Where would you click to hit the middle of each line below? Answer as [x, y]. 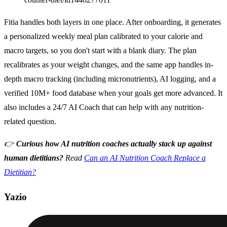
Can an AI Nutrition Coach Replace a [145, 158]
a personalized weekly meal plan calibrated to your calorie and [103, 36]
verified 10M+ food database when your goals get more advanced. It [113, 93]
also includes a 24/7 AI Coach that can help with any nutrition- [104, 107]
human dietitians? [34, 158]
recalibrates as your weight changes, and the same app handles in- [109, 65]
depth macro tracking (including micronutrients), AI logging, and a [110, 79]
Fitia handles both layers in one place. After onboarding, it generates [112, 22]
